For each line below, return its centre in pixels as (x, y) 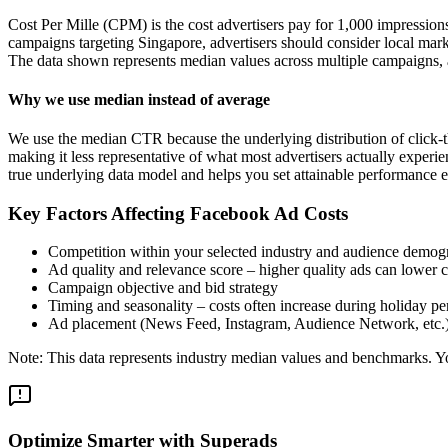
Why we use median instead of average (139, 99)
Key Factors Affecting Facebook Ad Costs (178, 213)
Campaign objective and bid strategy (163, 288)
